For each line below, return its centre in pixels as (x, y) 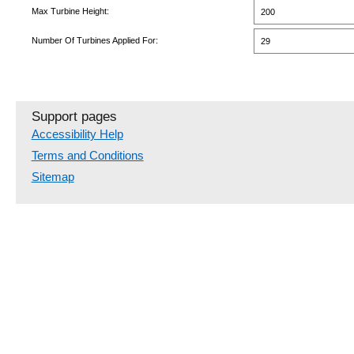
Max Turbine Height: (70, 11)
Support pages (74, 117)
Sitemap (53, 177)
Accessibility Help (77, 134)
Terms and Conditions (87, 156)
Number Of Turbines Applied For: (94, 41)
